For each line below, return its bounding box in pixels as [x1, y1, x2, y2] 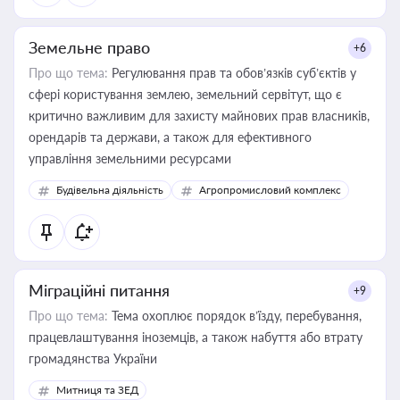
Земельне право [29, 37, 150, 57]
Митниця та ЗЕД [56, 383, 138, 396]
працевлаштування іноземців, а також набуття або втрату [29, 329, 362, 345]
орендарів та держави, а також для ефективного [29, 129, 312, 145]
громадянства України [29, 351, 157, 366]
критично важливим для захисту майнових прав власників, [29, 108, 370, 123]
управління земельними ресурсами [29, 151, 231, 166]
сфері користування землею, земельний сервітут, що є [29, 87, 342, 102]
